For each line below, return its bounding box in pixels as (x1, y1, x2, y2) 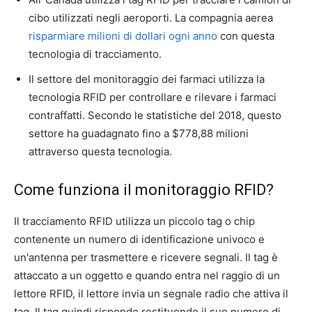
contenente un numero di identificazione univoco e (14, 232, 265, 246)
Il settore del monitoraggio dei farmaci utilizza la (29, 72, 265, 86)
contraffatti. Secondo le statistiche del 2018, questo (29, 108, 281, 122)
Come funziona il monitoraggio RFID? (14, 180, 274, 198)
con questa (217, 29, 274, 42)
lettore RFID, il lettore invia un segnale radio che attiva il (14, 286, 288, 300)
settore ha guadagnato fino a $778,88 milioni (29, 126, 249, 140)
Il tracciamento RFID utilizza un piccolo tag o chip (14, 214, 255, 228)
